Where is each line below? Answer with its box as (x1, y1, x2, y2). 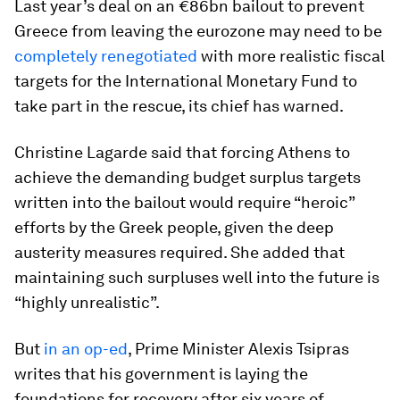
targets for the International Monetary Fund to (14, 71, 357, 90)
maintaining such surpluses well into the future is (14, 268, 379, 287)
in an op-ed (44, 339, 128, 358)
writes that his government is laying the (14, 364, 308, 383)
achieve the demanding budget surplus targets (14, 168, 361, 187)
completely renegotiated (14, 46, 197, 65)
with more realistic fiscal (197, 46, 385, 65)
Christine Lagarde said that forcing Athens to (14, 143, 350, 162)
